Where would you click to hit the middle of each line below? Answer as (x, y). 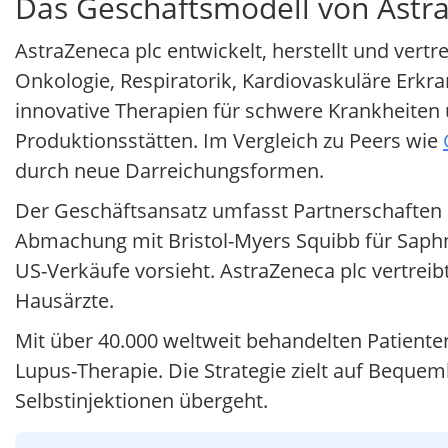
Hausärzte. (64, 301)
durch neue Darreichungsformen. (169, 171)
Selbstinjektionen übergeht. (141, 401)
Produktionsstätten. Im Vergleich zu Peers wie (229, 141)
